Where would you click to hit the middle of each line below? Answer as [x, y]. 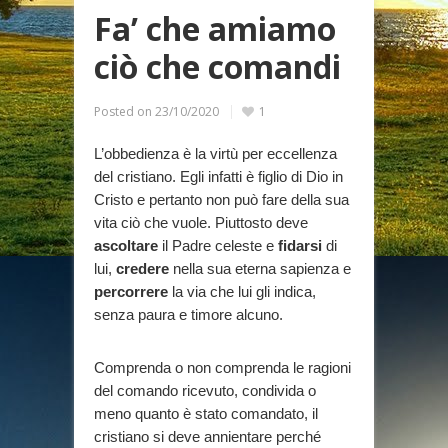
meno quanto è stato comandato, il [206, 413]
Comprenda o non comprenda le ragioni [222, 367]
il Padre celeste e [218, 245]
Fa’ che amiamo [215, 28]
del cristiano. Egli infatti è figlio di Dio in [218, 176]
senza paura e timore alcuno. [188, 314]
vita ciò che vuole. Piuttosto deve [201, 222]
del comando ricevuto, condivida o [205, 390]
